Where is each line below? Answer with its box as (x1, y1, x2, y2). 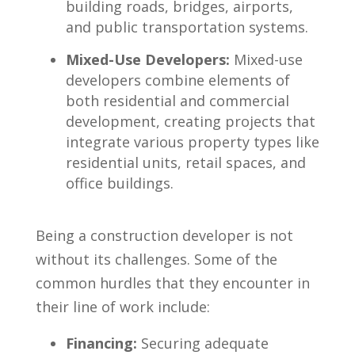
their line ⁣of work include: (35, 296, 210, 316)
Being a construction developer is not (35, 225, 293, 245)
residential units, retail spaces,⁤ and (65, 152, 306, 172)
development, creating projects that (65, 111, 315, 131)
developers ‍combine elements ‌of (65, 70, 290, 90)
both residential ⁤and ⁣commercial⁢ (65, 90, 289, 110)
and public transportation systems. (65, 17, 308, 36)
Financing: (65, 333, 137, 353)
